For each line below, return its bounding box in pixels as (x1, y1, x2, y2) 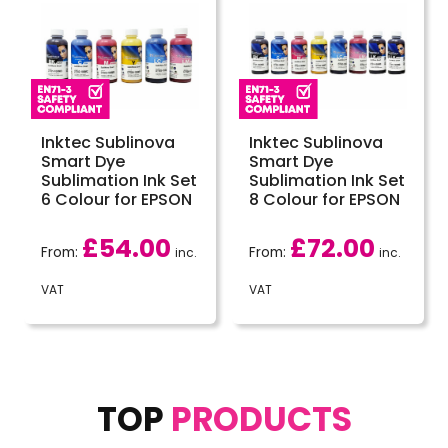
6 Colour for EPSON (41, 187, 192, 211)
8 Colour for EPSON (249, 187, 400, 211)
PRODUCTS (170, 395, 352, 443)
